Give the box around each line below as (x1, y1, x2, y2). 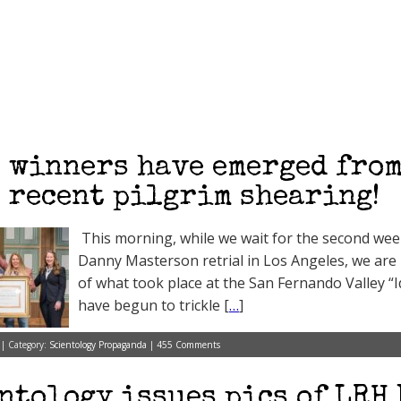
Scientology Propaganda (49, 338, 147, 351)
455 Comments (157, 338, 220, 351)
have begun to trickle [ (78, 295, 229, 315)
